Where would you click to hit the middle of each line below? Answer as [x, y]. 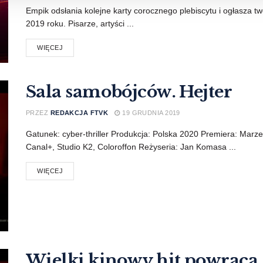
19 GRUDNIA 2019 [150, 112]
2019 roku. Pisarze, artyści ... [80, 24]
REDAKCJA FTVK [79, 112]
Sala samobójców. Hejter [129, 92]
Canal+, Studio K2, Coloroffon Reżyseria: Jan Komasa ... [131, 146]
